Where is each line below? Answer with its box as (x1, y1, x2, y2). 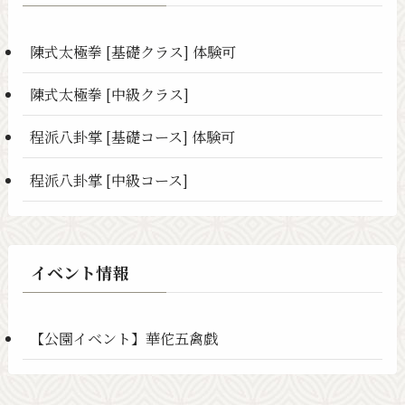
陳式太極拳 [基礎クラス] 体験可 (30, 40, 237, 62)
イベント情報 (30, 259, 128, 284)
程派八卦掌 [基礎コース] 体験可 (30, 126, 236, 148)
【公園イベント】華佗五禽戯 (30, 326, 219, 349)
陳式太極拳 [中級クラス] (30, 83, 190, 106)
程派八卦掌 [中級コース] (30, 168, 189, 191)
